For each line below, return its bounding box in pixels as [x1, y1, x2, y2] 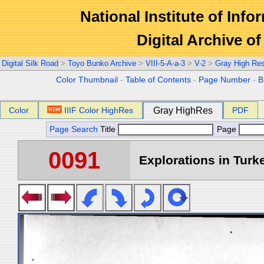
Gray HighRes [153, 105, 213, 115]
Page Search [49, 125, 98, 134]
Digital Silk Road [2, 59, 58, 68]
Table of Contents [126, 75, 192, 84]
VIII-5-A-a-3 [146, 59, 185, 68]
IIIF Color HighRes [64, 105, 134, 115]
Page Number [199, 75, 251, 84]
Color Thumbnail [56, 75, 118, 84]
